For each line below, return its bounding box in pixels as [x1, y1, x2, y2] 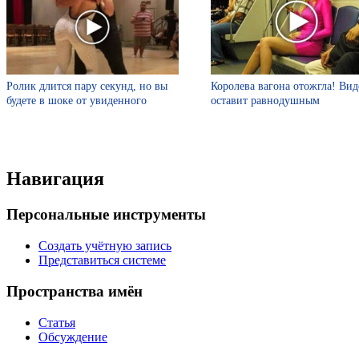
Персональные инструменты [6, 206, 206, 224]
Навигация [6, 168, 104, 190]
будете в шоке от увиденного [6, 95, 147, 107]
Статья [38, 315, 75, 329]
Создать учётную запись [38, 239, 171, 253]
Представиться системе [38, 253, 166, 268]
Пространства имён [6, 282, 143, 300]
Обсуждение [38, 329, 107, 344]
